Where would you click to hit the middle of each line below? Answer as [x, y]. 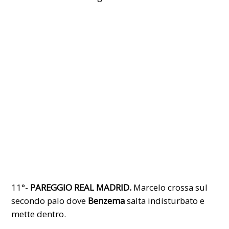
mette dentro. [39, 214]
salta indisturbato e [165, 200]
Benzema [107, 200]
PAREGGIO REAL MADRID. [81, 187]
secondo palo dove [50, 200]
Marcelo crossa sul [170, 187]
